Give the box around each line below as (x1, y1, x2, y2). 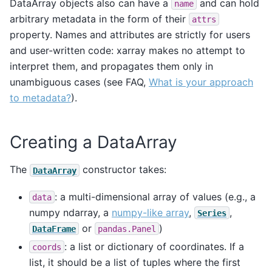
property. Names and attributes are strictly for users (10, 28, 250, 41)
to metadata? (10, 91, 71, 104)
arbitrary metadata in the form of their (10, 12, 189, 25)
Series (197, 208, 226, 218)
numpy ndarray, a (29, 206, 112, 219)
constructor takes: (80, 163, 166, 176)
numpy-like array (112, 206, 189, 219)
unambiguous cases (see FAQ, (10, 75, 149, 88)
